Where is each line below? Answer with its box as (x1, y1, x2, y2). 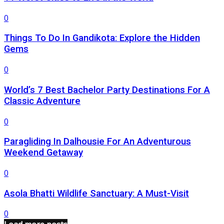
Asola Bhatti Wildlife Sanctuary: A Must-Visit (4, 187, 189, 199)
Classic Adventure (4, 95, 80, 106)
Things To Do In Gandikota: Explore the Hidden (4, 32, 200, 44)
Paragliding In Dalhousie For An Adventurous (4, 136, 191, 147)
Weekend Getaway (4, 147, 83, 158)
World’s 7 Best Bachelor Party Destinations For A (4, 84, 210, 95)
